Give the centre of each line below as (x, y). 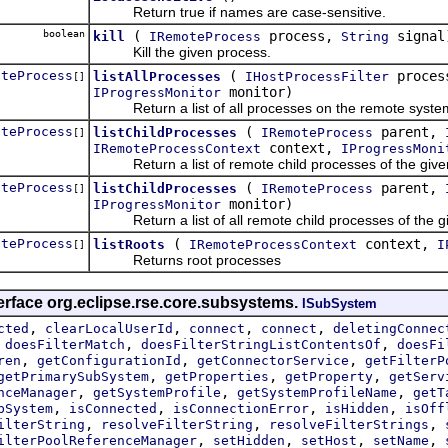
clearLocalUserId (109, 328)
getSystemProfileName (317, 392)
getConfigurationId (109, 360)
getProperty (329, 376)
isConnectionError (241, 408)
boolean (61, 33)
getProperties (217, 376)
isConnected (113, 408)
